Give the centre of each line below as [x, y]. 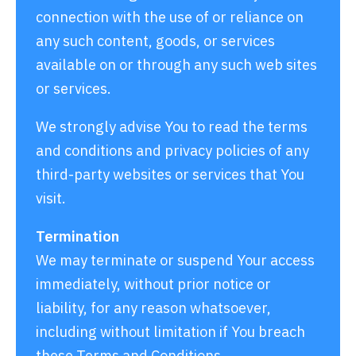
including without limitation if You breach [170, 331]
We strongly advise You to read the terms [172, 126]
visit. [51, 197]
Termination [77, 236]
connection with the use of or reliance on [170, 16]
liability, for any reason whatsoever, [153, 307]
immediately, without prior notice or [153, 283]
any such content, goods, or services [155, 40]
